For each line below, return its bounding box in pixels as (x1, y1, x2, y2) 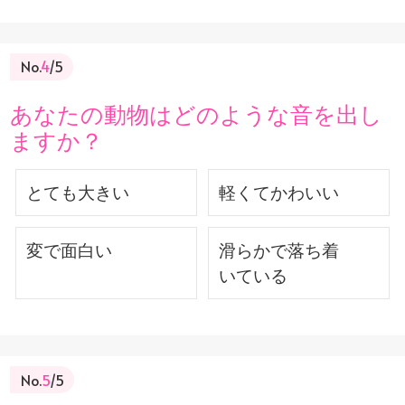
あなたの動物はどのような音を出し (10, 98, 383, 129)
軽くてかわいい (218, 180, 339, 204)
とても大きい (26, 180, 130, 204)
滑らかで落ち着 (218, 238, 339, 262)
